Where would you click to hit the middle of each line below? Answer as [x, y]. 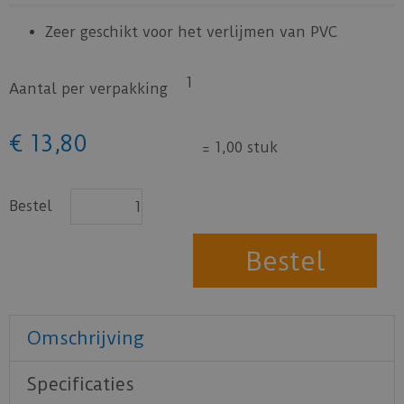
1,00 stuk [244, 147]
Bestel [31, 206]
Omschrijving [85, 338]
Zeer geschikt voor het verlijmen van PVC [191, 32]
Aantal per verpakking [88, 89]
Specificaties [81, 384]
